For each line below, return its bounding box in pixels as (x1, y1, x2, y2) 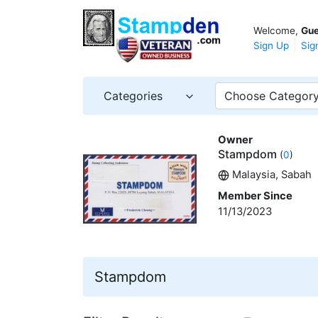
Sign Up (253, 39, 289, 51)
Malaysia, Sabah (229, 168, 312, 181)
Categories (104, 88, 163, 103)
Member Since (218, 189, 292, 202)
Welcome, (253, 24, 301, 36)
